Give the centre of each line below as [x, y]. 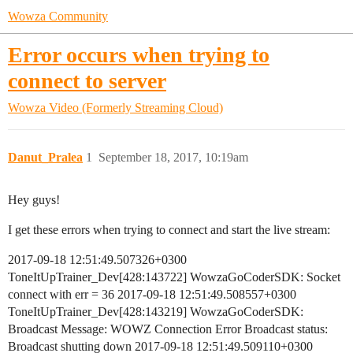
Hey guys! [34, 200]
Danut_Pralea [45, 157]
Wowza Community [58, 16]
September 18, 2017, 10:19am [173, 157]
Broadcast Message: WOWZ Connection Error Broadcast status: [168, 329]
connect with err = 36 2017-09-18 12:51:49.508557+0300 [152, 294]
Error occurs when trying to [139, 55]
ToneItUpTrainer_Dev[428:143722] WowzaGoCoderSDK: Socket [174, 277]
